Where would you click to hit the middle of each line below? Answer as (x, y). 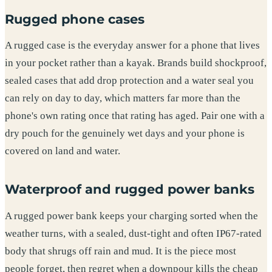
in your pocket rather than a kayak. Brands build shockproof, (136, 63)
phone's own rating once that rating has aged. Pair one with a (135, 116)
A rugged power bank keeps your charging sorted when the (131, 216)
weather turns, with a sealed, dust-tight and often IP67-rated (133, 233)
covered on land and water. (63, 151)
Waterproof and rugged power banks (130, 189)
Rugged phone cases (75, 19)
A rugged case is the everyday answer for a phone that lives (132, 46)
